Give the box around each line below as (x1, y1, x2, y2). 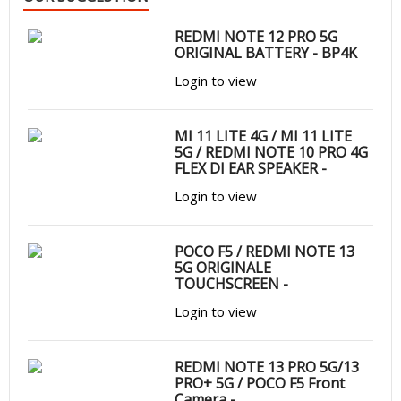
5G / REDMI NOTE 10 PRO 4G (175, 142, 369, 162)
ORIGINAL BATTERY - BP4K (175, 43, 358, 63)
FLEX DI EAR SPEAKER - (175, 158, 328, 178)
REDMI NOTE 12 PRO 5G (175, 27, 338, 47)
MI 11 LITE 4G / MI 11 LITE (175, 126, 353, 146)
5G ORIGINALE (175, 258, 272, 277)
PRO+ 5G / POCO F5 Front (175, 373, 346, 393)
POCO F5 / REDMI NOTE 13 (175, 242, 355, 261)
